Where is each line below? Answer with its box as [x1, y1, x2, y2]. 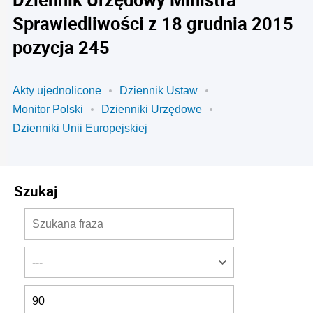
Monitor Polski [13, 103, 83, 115]
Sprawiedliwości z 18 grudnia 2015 [13, 11, 293, 35]
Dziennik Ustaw [119, 85, 198, 96]
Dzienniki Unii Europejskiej [13, 122, 147, 134]
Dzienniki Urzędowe [101, 103, 202, 115]
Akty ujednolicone [13, 85, 101, 96]
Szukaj [14, 181, 57, 201]
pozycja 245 [13, 35, 110, 59]
